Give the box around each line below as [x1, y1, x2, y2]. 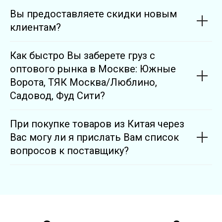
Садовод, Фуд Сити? [10, 90, 105, 102]
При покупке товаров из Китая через [10, 118, 184, 130]
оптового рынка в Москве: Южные [10, 63, 176, 75]
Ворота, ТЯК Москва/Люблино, [10, 76, 157, 89]
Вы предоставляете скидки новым [10, 8, 177, 20]
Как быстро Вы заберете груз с [10, 50, 155, 62]
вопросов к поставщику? [10, 145, 129, 157]
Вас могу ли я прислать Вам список [10, 131, 179, 144]
